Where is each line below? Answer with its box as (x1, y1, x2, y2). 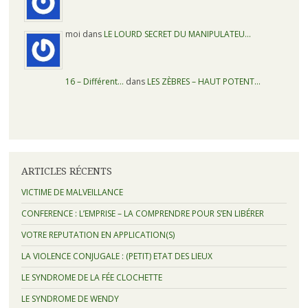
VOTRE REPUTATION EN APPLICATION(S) (21, 229, 175, 241)
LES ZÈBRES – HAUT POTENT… (147, 75, 261, 87)
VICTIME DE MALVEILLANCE (21, 186, 123, 199)
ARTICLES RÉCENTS (21, 165, 112, 177)
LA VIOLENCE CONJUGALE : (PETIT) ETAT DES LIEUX (21, 250, 212, 263)
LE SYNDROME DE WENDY (21, 293, 119, 305)
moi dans (65, 27, 104, 40)
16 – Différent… (65, 75, 124, 87)
